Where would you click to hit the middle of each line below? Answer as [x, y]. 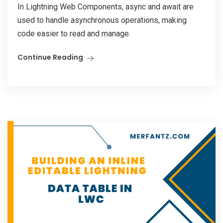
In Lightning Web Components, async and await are [106, 7]
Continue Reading [50, 57]
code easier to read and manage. [74, 34]
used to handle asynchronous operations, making [102, 20]
